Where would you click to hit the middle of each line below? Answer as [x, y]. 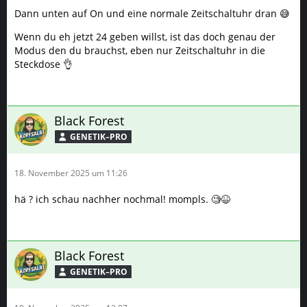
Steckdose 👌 [44, 64]
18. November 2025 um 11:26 [71, 173]
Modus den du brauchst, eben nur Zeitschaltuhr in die [140, 51]
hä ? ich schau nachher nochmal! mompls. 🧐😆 [122, 199]
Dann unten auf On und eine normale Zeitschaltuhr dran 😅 [152, 14]
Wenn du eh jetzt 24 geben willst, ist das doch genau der [145, 37]
